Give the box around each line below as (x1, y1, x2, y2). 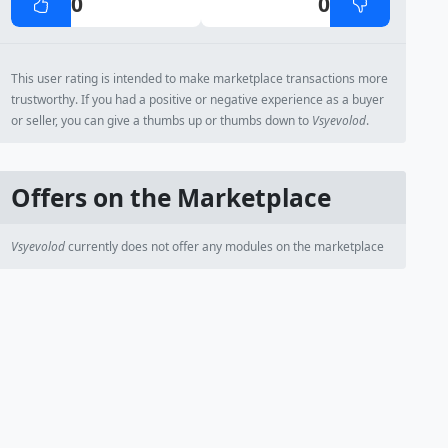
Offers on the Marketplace (11, 181, 332, 214)
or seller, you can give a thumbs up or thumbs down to (11, 112, 313, 129)
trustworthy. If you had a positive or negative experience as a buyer (11, 91, 385, 108)
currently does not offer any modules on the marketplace (65, 238, 385, 255)
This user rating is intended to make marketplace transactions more (11, 70, 389, 87)
